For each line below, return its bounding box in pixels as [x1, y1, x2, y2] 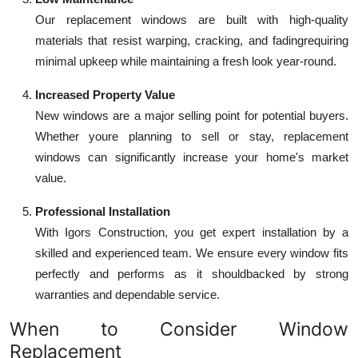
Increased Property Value [35, 88, 175, 102]
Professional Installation [35, 205, 170, 219]
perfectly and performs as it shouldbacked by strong [35, 267, 348, 281]
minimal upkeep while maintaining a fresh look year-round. [35, 54, 336, 69]
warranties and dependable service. [35, 288, 220, 302]
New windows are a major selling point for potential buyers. [35, 109, 348, 123]
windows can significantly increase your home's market [35, 150, 348, 165]
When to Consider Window [10, 317, 348, 341]
